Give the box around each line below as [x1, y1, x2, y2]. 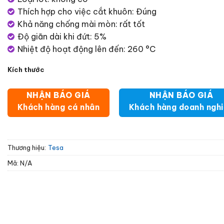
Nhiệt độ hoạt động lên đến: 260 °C [17, 43, 155, 54]
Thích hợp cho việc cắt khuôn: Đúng [17, 6, 156, 16]
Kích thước [7, 65, 44, 74]
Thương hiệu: [7, 143, 46, 151]
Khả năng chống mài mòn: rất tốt [17, 18, 145, 29]
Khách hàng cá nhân [17, 102, 99, 112]
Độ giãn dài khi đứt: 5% [17, 31, 106, 41]
